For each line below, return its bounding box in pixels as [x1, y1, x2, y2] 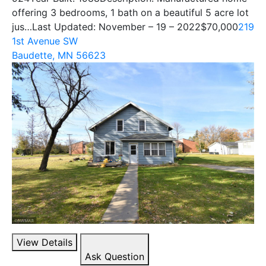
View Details [17, 236, 72, 249]
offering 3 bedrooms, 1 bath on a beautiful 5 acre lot [12, 6, 249, 18]
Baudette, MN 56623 [12, 49, 106, 61]
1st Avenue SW [12, 34, 78, 47]
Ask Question [85, 251, 144, 263]
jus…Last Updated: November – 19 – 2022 [12, 20, 201, 33]
